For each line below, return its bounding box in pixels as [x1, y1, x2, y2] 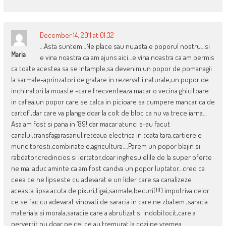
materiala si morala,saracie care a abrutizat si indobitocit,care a [11, 208, 196, 218]
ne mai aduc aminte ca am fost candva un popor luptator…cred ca [11, 163, 205, 174]
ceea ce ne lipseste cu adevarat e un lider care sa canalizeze [11, 175, 192, 185]
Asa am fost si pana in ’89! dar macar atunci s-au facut [11, 119, 170, 129]
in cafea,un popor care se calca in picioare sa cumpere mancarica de [11, 97, 215, 107]
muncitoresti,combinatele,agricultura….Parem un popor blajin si [11, 141, 200, 151]
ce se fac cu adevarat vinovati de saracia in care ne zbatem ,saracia [11, 197, 208, 207]
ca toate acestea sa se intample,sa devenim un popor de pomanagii [11, 64, 212, 74]
